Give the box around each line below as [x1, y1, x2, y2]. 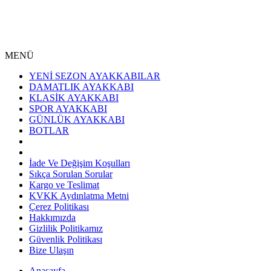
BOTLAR [29, 125, 69, 135]
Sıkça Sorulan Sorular [29, 169, 113, 179]
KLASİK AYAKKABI [29, 93, 119, 103]
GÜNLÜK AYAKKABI [29, 114, 125, 125]
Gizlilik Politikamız [29, 223, 103, 233]
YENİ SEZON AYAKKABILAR [29, 71, 160, 81]
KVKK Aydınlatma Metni [29, 191, 129, 201]
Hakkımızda [29, 212, 76, 223]
